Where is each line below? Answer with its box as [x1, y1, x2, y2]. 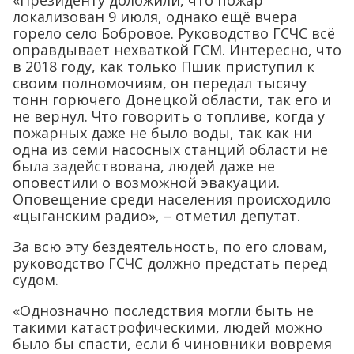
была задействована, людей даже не [13, 156, 275, 176]
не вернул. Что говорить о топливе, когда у [13, 107, 325, 126]
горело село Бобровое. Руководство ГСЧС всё [13, 24, 335, 43]
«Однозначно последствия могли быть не [13, 301, 314, 321]
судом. [13, 270, 58, 290]
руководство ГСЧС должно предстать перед [13, 254, 327, 273]
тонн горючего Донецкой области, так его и [13, 90, 331, 110]
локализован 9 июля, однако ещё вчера [13, 7, 297, 27]
